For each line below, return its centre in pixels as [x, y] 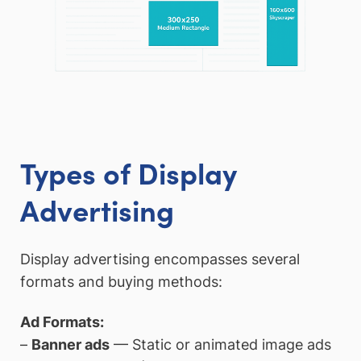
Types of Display [129, 172]
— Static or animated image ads [220, 344]
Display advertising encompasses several [160, 259]
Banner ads [71, 344]
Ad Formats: [62, 322]
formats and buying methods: [121, 282]
